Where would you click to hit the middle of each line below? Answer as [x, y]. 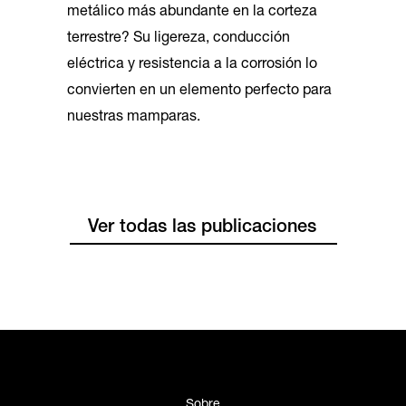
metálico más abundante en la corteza [192, 12]
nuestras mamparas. [134, 117]
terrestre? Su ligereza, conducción [179, 39]
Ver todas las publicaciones [202, 228]
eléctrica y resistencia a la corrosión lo [192, 65]
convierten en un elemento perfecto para [199, 91]
